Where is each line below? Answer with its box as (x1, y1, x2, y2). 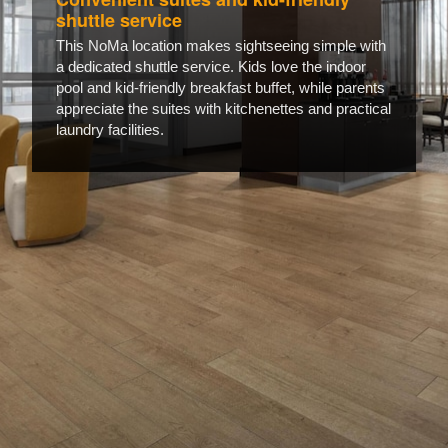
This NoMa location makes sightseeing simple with (56, 37, 386, 55)
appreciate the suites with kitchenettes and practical (56, 100, 391, 118)
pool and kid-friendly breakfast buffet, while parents (56, 79, 385, 97)
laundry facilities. (56, 121, 164, 139)
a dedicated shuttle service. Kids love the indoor (56, 58, 366, 76)
